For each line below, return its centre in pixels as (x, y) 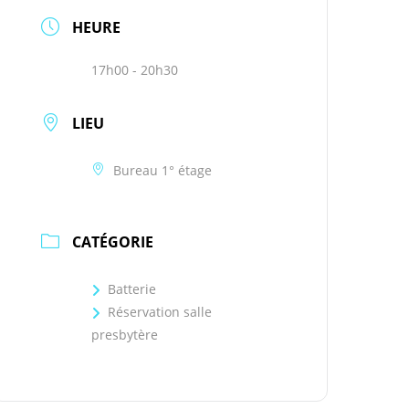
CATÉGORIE (113, 242)
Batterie (132, 289)
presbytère (125, 335)
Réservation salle (160, 312)
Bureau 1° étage (163, 170)
